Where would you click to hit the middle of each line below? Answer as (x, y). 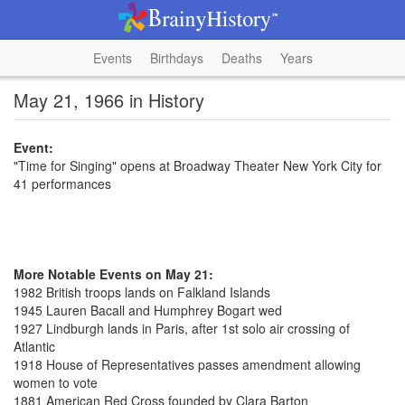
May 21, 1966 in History (109, 100)
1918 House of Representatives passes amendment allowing (187, 364)
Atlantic (34, 346)
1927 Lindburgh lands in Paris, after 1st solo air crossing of (182, 328)
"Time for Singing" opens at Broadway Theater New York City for (198, 165)
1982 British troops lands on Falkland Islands (142, 292)
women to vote (56, 382)
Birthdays (176, 58)
